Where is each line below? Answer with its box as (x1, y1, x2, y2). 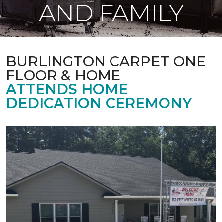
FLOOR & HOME (6, 66, 120, 84)
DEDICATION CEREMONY (6, 94, 192, 111)
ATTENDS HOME (6, 80, 128, 98)
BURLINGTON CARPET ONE (6, 53, 206, 70)
